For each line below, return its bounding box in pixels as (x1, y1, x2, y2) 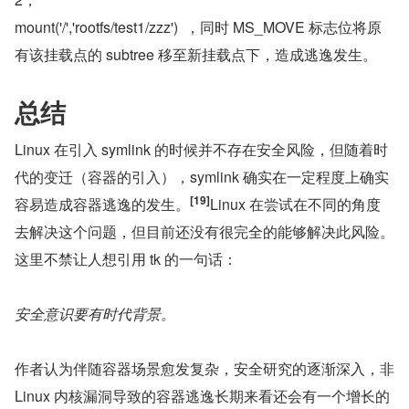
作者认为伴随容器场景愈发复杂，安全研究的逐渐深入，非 (15, 358, 394, 380)
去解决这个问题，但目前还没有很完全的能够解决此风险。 (15, 221, 394, 243)
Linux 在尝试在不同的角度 (210, 194, 381, 215)
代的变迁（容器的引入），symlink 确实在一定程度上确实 (15, 166, 389, 188)
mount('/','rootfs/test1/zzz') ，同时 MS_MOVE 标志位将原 (15, 16, 382, 38)
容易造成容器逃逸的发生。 (15, 194, 190, 215)
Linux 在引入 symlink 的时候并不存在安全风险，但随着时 (15, 139, 388, 161)
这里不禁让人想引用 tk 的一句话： (15, 248, 237, 270)
